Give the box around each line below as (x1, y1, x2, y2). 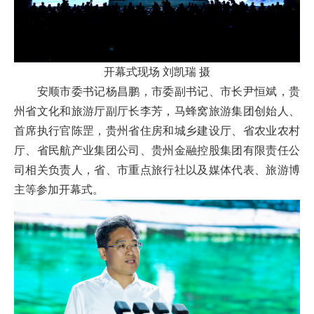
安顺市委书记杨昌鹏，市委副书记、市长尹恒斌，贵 (14, 86, 300, 98)
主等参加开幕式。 (14, 184, 104, 196)
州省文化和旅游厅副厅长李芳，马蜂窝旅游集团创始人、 (14, 105, 300, 118)
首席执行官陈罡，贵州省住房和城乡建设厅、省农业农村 (14, 125, 300, 137)
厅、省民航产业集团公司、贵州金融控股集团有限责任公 (14, 144, 300, 157)
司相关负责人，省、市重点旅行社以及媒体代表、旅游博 (14, 164, 300, 177)
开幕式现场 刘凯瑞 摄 (104, 66, 210, 78)
